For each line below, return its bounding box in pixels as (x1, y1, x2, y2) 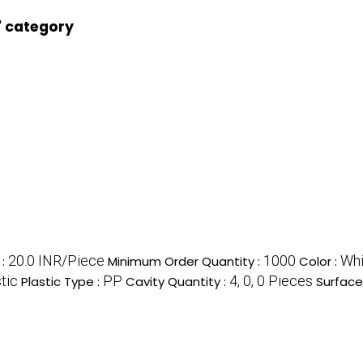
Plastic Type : (21, 272, 103, 290)
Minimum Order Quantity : (108, 252, 263, 270)
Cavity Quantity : (126, 272, 229, 290)
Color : (299, 252, 340, 270)
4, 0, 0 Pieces (229, 271, 313, 289)
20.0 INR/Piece (8, 251, 105, 269)
